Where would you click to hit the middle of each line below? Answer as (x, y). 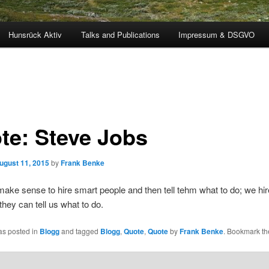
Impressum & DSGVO (217, 35)
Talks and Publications (120, 35)
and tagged (80, 231)
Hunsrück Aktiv (35, 35)
